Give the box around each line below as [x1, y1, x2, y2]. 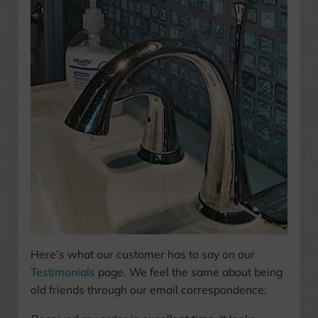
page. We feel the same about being [97, 265, 283, 280]
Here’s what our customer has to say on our [30, 247, 255, 262]
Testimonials [30, 265, 98, 280]
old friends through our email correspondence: [30, 283, 267, 297]
